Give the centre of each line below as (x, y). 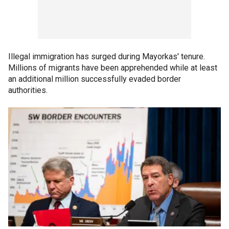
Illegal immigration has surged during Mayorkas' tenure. (107, 56)
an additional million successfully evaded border (95, 79)
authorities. (28, 90)
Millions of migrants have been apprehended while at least (113, 67)
